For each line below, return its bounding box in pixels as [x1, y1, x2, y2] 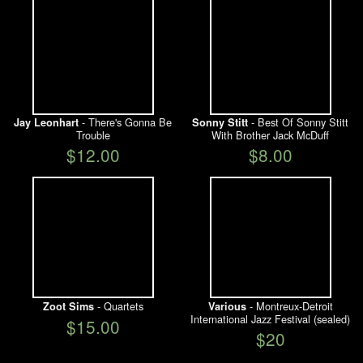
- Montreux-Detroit [246, 297, 333, 314]
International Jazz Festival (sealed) [190, 310, 350, 327]
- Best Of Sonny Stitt [248, 114, 348, 130]
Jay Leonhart [14, 115, 79, 130]
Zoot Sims [42, 298, 94, 314]
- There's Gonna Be [79, 114, 172, 130]
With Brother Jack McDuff [211, 127, 329, 143]
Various [207, 298, 246, 314]
